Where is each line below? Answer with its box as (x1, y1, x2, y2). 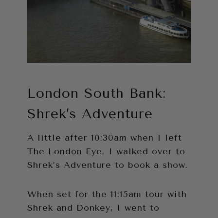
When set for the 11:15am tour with (27, 188, 187, 200)
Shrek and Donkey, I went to (27, 202, 160, 213)
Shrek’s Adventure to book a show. (27, 159, 188, 170)
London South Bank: (27, 85, 166, 101)
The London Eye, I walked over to (27, 145, 185, 157)
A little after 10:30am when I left (27, 132, 182, 143)
